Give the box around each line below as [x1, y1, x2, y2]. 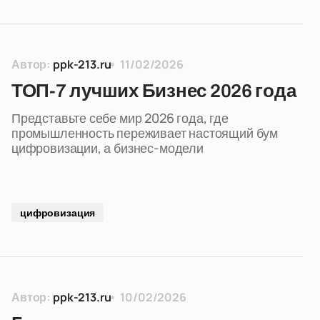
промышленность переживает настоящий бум [11, 124, 278, 141]
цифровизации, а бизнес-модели [11, 139, 204, 156]
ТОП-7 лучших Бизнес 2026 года [11, 81, 296, 101]
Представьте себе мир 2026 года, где [11, 109, 229, 126]
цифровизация [20, 206, 96, 219]
